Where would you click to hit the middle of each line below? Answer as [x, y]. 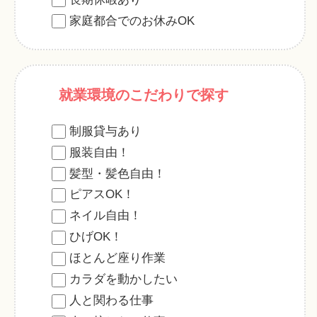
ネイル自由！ [105, 216]
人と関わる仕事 [111, 301]
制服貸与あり [105, 131]
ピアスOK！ [102, 195]
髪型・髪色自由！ [117, 173]
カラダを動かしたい [123, 279]
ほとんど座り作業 [117, 258]
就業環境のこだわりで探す [143, 94]
